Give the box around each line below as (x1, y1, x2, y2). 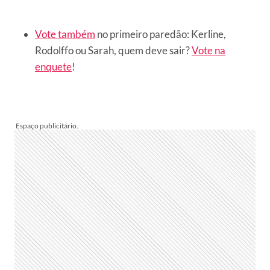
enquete (35, 60, 72, 73)
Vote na (192, 43, 225, 57)
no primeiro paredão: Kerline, (95, 27, 226, 40)
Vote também (35, 27, 95, 40)
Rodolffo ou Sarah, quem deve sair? (35, 43, 192, 57)
